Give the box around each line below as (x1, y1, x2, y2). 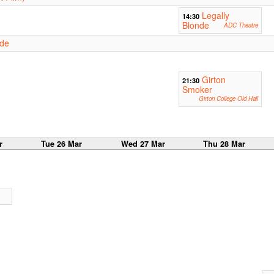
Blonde (182, 19, 209, 32)
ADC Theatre (223, 21, 258, 30)
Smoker (182, 83, 212, 96)
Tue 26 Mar (41, 138, 83, 149)
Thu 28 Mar (203, 138, 246, 149)
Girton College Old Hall (198, 94, 258, 103)
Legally (201, 9, 229, 22)
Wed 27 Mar (120, 138, 165, 149)
